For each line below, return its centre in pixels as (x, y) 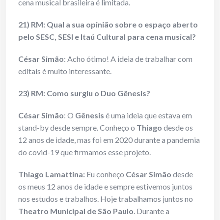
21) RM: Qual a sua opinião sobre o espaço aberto (108, 25)
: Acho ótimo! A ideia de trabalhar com (128, 59)
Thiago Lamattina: (52, 174)
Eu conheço (106, 174)
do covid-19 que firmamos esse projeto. (84, 152)
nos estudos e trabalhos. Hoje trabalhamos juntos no (106, 199)
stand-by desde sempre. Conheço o (77, 128)
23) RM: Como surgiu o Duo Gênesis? (84, 93)
